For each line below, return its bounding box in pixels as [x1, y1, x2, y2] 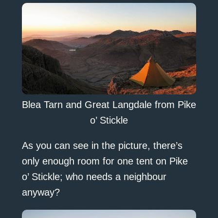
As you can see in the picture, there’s [21, 140, 182, 151]
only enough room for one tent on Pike [21, 156, 188, 167]
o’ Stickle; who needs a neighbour [21, 171, 166, 182]
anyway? [21, 187, 60, 198]
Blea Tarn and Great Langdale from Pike [22, 99, 196, 110]
